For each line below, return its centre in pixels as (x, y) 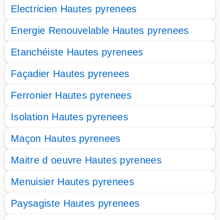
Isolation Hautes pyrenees (69, 117)
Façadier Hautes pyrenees (70, 74)
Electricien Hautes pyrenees (74, 9)
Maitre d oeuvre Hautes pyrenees (86, 160)
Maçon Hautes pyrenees (66, 138)
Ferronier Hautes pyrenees (71, 95)
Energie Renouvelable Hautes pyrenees (100, 30)
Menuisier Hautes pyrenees (72, 182)
